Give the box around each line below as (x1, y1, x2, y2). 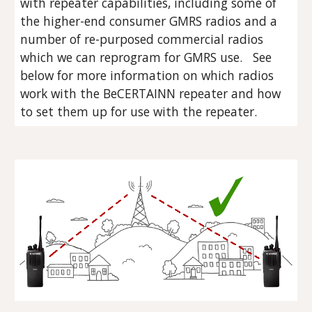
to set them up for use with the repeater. (20, 103, 261, 120)
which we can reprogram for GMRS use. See (20, 49, 272, 65)
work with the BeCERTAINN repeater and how (20, 85, 281, 102)
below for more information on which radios (20, 67, 274, 84)
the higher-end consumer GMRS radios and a (20, 13, 278, 29)
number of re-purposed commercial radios (20, 31, 264, 47)
